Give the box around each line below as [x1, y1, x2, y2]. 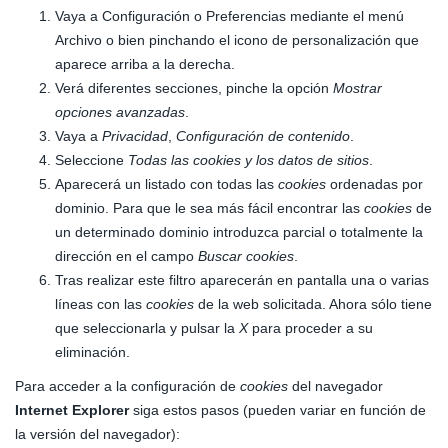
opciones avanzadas [55, 104, 185, 120]
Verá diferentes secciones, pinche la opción [55, 80, 333, 96]
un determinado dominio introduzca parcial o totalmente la [55, 224, 423, 240]
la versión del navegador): [15, 426, 180, 442]
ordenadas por [326, 176, 423, 192]
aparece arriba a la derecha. [55, 56, 235, 72]
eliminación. [55, 344, 130, 360]
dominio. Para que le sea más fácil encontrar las [55, 200, 364, 216]
